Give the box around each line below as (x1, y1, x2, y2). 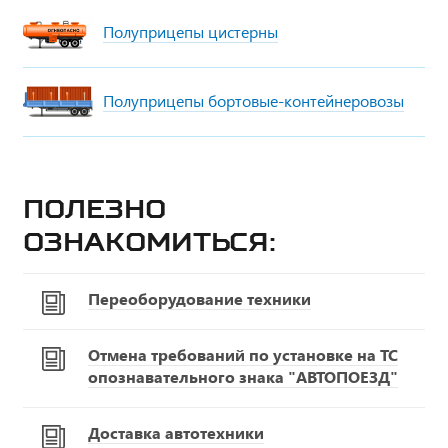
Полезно (23, 193, 166, 225)
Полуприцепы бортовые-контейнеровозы (103, 89, 404, 111)
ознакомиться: (23, 226, 276, 258)
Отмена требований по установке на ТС (88, 344, 398, 366)
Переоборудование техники (88, 288, 311, 310)
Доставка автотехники (88, 422, 264, 444)
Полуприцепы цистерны (103, 20, 278, 42)
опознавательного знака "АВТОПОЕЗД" (88, 366, 398, 388)
